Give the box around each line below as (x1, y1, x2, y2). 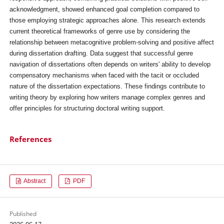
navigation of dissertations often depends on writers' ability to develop (9, 60, 210, 68)
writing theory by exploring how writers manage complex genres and (9, 93, 205, 101)
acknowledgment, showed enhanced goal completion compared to (9, 5, 199, 13)
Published (9, 209, 36, 218)
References (9, 134, 51, 144)
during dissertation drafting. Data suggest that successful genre (9, 49, 193, 57)
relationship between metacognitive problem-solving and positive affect (9, 38, 214, 46)
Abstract (22, 177, 45, 184)
